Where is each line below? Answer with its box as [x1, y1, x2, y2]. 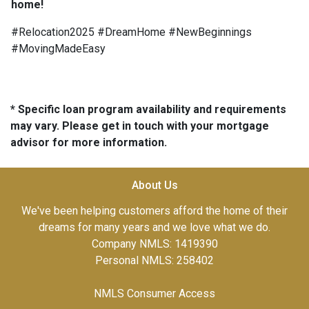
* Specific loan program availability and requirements [10, 103, 286, 117]
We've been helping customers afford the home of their [21, 204, 288, 218]
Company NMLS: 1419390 [91, 237, 218, 251]
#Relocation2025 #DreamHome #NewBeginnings [11, 26, 252, 39]
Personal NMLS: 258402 [95, 254, 214, 268]
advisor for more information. [10, 136, 167, 150]
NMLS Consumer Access [94, 287, 215, 301]
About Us [131, 179, 178, 192]
